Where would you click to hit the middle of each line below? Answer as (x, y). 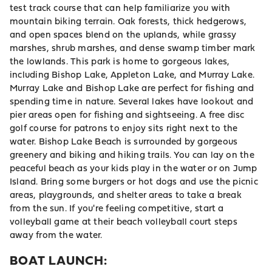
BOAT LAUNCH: (59, 260)
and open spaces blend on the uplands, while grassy (123, 35)
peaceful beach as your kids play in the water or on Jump (134, 168)
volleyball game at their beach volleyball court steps (124, 222)
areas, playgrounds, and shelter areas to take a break (126, 195)
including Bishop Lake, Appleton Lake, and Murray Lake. (132, 75)
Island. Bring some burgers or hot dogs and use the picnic (134, 182)
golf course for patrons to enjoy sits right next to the (124, 128)
